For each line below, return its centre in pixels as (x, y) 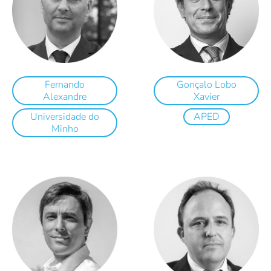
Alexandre (65, 97)
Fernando (65, 85)
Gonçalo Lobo (206, 85)
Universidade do (65, 117)
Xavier (206, 97)
